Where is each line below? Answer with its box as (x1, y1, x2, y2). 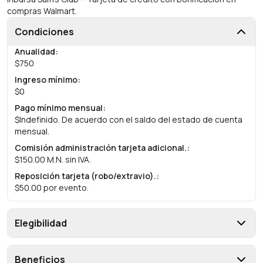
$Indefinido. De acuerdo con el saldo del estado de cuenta (15, 114, 242, 125)
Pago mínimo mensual (15, 102, 103, 113)
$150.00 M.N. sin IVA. (15, 154, 91, 165)
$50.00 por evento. (15, 182, 89, 193)
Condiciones (15, 25, 74, 38)
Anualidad (15, 46, 55, 57)
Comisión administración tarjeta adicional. (15, 142, 187, 153)
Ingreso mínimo (15, 74, 77, 85)
